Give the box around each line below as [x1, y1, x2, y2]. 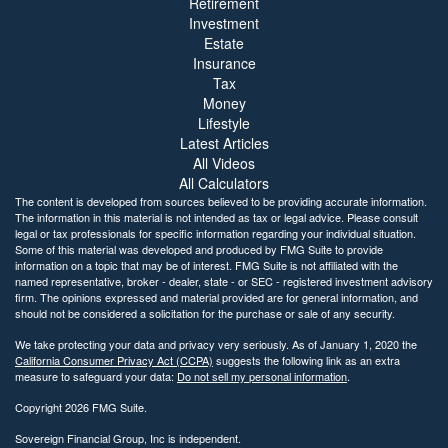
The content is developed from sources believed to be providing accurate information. [15, 192, 427, 209]
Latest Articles [179, 132, 269, 153]
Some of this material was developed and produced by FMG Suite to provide [15, 240, 383, 257]
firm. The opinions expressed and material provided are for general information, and [15, 288, 418, 305]
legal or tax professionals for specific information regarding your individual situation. [15, 224, 416, 241]
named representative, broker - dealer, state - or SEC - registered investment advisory [15, 272, 433, 289]
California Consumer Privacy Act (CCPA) [15, 351, 213, 368]
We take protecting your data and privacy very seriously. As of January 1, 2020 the [15, 335, 417, 352]
